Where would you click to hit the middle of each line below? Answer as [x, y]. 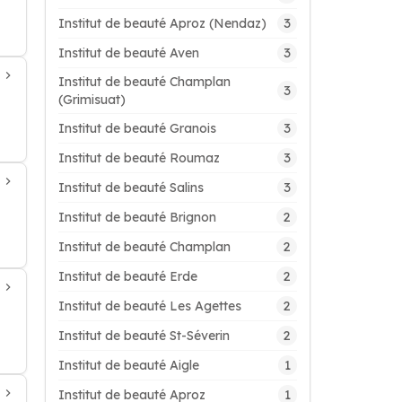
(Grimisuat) [92, 100]
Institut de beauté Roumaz [139, 158]
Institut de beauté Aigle [129, 365]
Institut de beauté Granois [137, 128]
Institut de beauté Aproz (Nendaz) [162, 23]
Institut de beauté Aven [129, 53]
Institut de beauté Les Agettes [150, 306]
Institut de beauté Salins [131, 188]
